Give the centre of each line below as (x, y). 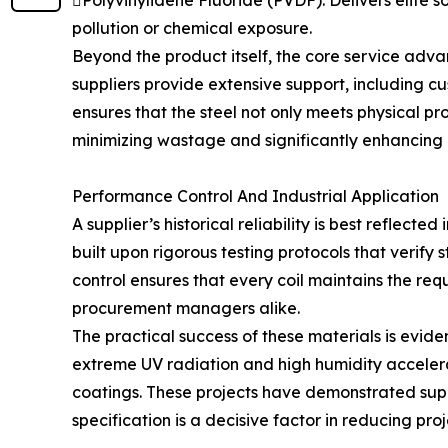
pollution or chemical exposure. (192, 28)
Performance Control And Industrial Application (255, 196)
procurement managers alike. (186, 308)
